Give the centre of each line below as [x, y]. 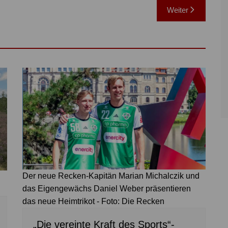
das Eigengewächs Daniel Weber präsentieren [107, 189]
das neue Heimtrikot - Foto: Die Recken [93, 202]
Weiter [178, 10]
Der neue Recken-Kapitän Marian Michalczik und [111, 176]
